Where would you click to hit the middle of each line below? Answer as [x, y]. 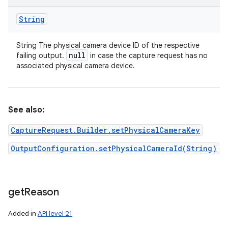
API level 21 [55, 213]
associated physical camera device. [76, 66]
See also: [26, 110]
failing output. [41, 55]
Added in [23, 213]
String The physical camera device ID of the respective [108, 45]
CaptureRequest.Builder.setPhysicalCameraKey [105, 130]
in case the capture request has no [148, 55]
